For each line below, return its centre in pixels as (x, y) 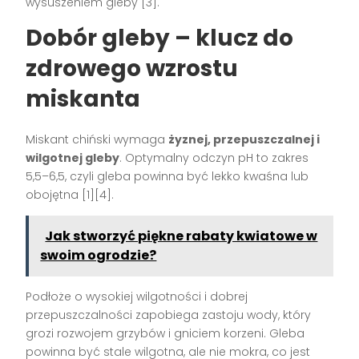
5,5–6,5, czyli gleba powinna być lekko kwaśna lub (167, 177)
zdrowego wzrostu (132, 69)
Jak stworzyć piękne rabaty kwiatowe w (182, 236)
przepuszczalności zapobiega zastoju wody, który (169, 315)
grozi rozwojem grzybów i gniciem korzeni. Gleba (165, 334)
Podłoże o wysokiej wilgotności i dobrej (137, 297)
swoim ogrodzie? (99, 256)
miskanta (83, 99)
